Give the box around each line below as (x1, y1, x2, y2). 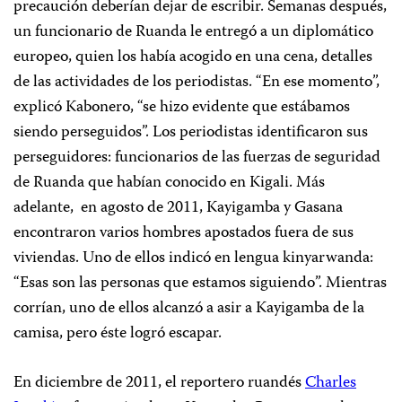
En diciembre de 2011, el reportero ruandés (13, 370, 305, 397)
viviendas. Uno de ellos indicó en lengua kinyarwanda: (13, 245, 373, 272)
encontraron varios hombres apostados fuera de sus (13, 220, 354, 247)
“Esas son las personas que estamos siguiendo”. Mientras (13, 270, 387, 297)
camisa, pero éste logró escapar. (13, 320, 222, 347)
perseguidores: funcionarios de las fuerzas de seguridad (13, 144, 380, 171)
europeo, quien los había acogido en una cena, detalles (13, 44, 372, 71)
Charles (305, 370, 356, 397)
